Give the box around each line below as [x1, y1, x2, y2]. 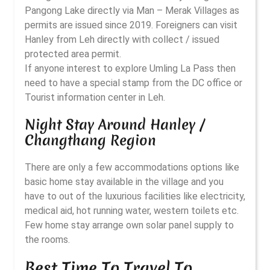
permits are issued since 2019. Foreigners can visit [25, 19, 237, 31]
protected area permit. [25, 48, 121, 60]
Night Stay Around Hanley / [25, 115, 205, 134]
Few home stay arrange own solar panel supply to [25, 219, 234, 231]
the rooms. [25, 234, 70, 245]
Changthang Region [25, 131, 156, 149]
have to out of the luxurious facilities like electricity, [25, 190, 245, 202]
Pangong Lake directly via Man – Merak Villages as [25, 5, 239, 16]
